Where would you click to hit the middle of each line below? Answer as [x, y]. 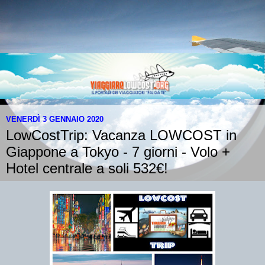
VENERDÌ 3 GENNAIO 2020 [55, 119]
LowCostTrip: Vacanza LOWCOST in [121, 135]
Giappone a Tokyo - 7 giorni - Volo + [118, 152]
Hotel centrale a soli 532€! [87, 169]
